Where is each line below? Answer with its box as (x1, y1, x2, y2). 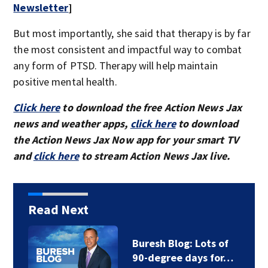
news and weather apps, (13, 117, 130, 130)
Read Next (28, 201, 89, 218)
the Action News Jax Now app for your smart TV (13, 133, 239, 147)
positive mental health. (13, 75, 117, 89)
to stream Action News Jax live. (78, 149, 230, 163)
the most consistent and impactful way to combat (13, 42, 242, 56)
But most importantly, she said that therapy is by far (13, 26, 251, 40)
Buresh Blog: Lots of (132, 236, 229, 250)
